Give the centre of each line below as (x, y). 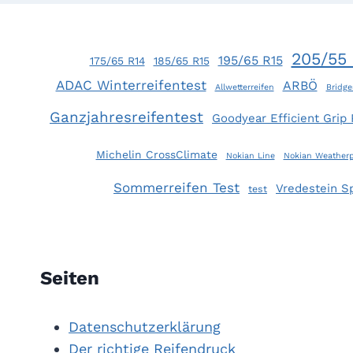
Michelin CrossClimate (156, 155)
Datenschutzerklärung (145, 327)
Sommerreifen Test (176, 188)
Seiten (70, 279)
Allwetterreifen (244, 87)
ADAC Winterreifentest (131, 85)
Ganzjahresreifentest (126, 118)
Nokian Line (250, 156)
